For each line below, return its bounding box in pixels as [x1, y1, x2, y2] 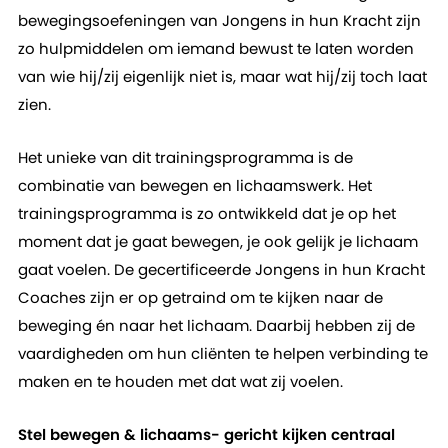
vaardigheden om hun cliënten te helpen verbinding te [17, 343, 428, 364]
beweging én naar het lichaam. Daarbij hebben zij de [17, 315, 415, 336]
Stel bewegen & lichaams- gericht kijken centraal [17, 424, 395, 445]
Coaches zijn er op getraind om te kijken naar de [17, 287, 383, 308]
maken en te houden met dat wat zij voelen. [17, 371, 343, 392]
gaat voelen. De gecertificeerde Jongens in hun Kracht [17, 259, 425, 280]
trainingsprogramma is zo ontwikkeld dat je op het [17, 203, 396, 224]
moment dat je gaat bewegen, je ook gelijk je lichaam [17, 231, 418, 252]
